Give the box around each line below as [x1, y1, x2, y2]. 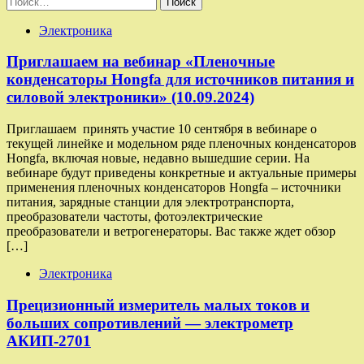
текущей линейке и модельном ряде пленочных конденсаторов [6, 136, 357, 151]
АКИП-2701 [6, 331, 91, 349]
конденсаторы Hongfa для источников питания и [6, 71, 354, 89]
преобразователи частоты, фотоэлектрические [6, 210, 262, 224]
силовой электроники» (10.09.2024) [6, 89, 254, 106]
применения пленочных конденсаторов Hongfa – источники [6, 180, 341, 195]
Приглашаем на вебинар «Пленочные [6, 53, 275, 71]
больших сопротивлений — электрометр [6, 314, 293, 331]
